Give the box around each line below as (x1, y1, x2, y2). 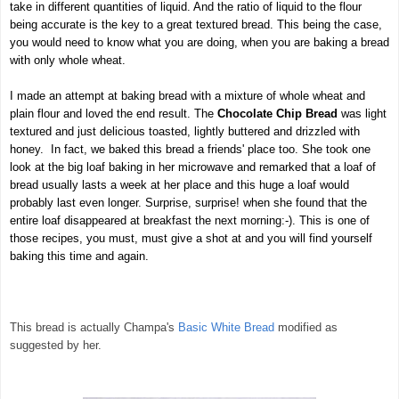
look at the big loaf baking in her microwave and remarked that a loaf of (10, 160, 376, 175)
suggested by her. (10, 338, 102, 353)
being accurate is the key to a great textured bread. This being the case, (10, 18, 382, 32)
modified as (274, 321, 338, 335)
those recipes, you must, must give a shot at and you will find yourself (10, 232, 372, 246)
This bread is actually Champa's (10, 321, 178, 335)
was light (341, 107, 387, 121)
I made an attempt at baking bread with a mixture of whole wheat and (10, 89, 365, 103)
